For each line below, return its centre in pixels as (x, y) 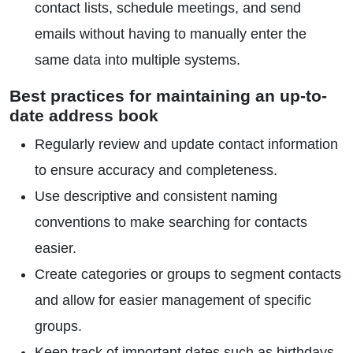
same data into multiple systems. (137, 60)
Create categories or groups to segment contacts (188, 274)
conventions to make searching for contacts (171, 222)
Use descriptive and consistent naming (156, 196)
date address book (84, 115)
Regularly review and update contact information (186, 144)
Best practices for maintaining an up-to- (168, 96)
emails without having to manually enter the (171, 34)
